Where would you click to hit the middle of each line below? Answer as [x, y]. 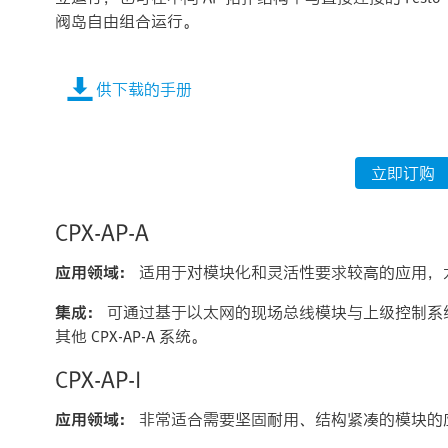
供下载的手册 [144, 89]
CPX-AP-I [98, 379]
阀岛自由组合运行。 [127, 21]
